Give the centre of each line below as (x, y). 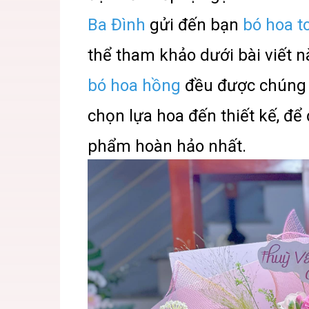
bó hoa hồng (134, 86)
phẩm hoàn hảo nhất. (167, 146)
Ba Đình (117, 25)
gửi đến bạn (194, 25)
